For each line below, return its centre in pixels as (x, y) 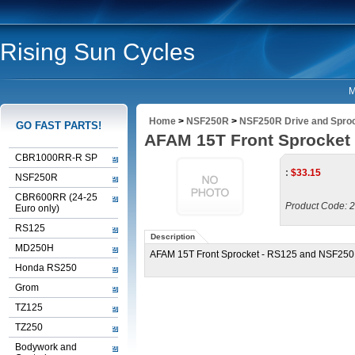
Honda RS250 (46, 268)
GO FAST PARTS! (59, 126)
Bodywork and (46, 347)
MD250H (34, 248)
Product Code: (316, 206)
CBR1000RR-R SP (56, 158)
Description (173, 237)
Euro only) (37, 208)
